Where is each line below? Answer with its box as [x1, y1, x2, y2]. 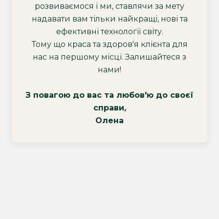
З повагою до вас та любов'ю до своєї [25, 90, 194, 100]
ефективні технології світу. [56, 27, 163, 36]
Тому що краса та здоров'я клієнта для [31, 40, 188, 49]
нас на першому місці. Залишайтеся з [33, 52, 186, 62]
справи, [93, 103, 126, 112]
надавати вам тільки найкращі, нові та [31, 14, 188, 23]
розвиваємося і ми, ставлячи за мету [35, 1, 184, 11]
